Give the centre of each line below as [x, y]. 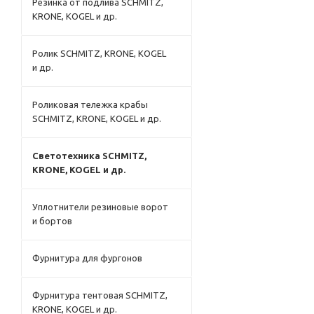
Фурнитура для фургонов [87, 258]
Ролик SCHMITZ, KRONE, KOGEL [99, 53]
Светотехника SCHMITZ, [89, 156]
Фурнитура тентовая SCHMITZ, [100, 295]
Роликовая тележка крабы [90, 104]
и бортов [52, 221]
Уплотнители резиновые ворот [100, 207]
